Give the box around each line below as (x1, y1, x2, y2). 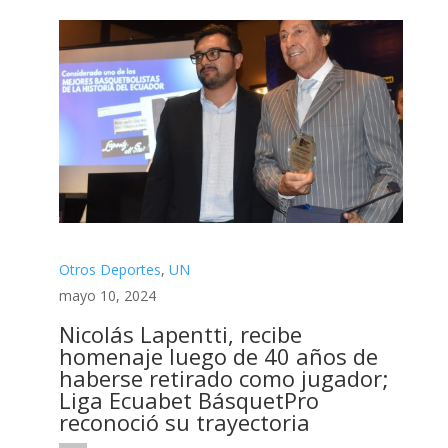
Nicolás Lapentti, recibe (58, 318, 302, 349)
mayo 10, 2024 (58, 285, 156, 305)
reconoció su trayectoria (58, 406, 310, 437)
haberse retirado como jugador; (58, 362, 389, 393)
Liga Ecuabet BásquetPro (58, 384, 319, 415)
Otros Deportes (58, 259, 161, 279)
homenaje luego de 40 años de (58, 340, 378, 371)
